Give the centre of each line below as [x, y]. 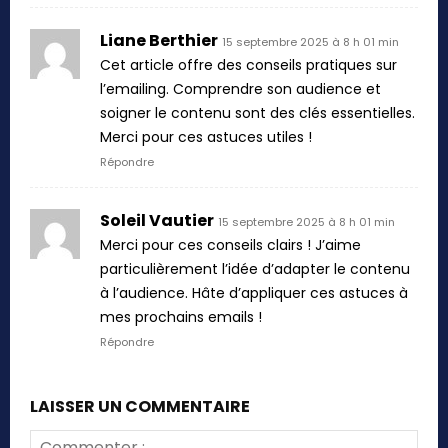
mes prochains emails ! [181, 316]
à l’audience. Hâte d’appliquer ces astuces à [254, 292]
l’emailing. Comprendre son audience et [240, 88]
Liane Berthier [159, 40]
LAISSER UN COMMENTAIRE [140, 406]
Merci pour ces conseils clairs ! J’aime [230, 244]
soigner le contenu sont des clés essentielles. [257, 112]
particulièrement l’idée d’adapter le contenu [255, 268]
